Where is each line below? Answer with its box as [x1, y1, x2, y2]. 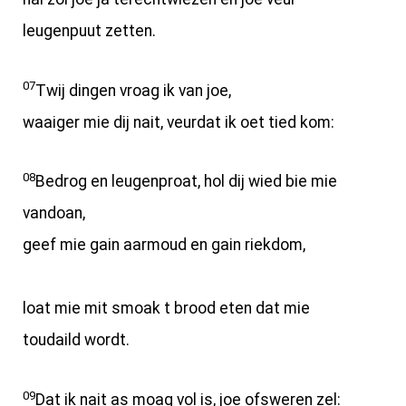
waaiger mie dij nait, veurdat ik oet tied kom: [23, 112, 334, 131]
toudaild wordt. [23, 331, 130, 350]
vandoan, [23, 204, 85, 223]
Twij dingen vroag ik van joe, [35, 81, 231, 100]
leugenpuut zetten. [23, 22, 156, 41]
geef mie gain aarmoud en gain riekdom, [23, 236, 305, 255]
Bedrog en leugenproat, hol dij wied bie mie [35, 172, 337, 191]
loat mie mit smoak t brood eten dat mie [23, 299, 310, 318]
